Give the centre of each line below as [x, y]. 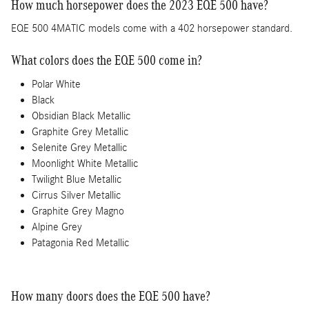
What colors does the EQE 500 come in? [107, 60]
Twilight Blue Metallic [77, 179]
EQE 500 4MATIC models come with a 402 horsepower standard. [152, 28]
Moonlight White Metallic [85, 163]
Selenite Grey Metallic [79, 147]
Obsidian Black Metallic [81, 116]
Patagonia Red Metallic [80, 242]
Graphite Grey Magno [78, 211]
